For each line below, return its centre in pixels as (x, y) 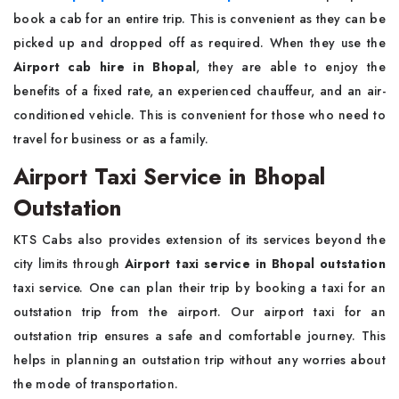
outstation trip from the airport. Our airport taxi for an (199, 312)
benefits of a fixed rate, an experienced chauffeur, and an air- (199, 91)
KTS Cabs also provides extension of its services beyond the (199, 240)
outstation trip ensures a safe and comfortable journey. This (199, 336)
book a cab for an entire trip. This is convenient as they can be (199, 19)
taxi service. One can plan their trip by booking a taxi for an (199, 288)
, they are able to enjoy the (291, 67)
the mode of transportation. (96, 384)
